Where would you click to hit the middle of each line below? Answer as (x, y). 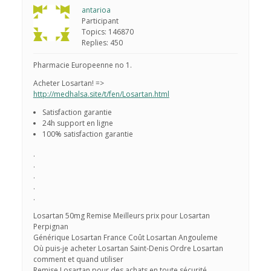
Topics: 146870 (107, 32)
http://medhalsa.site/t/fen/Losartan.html (101, 94)
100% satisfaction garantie (87, 134)
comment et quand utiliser (78, 260)
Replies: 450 (102, 43)
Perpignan (51, 227)
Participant (100, 21)
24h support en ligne (77, 123)
